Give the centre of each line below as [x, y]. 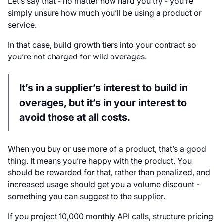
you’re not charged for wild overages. [78, 57]
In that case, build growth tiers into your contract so [102, 45]
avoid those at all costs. [75, 118]
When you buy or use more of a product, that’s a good [107, 149]
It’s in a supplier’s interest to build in [104, 88]
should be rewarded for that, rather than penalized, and [109, 173]
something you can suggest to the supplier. [87, 196]
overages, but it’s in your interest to [103, 103]
